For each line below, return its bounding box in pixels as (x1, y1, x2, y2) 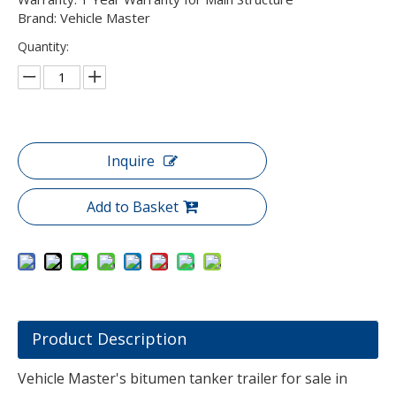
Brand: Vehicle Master (18, 8, 150, 27)
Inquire (107, 150, 155, 171)
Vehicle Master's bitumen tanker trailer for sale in (18, 368, 347, 388)
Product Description (32, 327, 187, 349)
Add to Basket (87, 196, 179, 217)
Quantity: (18, 37, 69, 55)
